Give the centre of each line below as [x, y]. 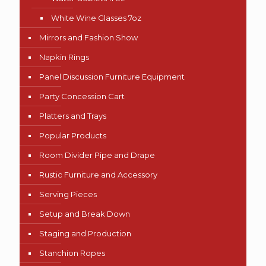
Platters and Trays [73, 115]
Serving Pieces [68, 194]
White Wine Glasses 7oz [96, 18]
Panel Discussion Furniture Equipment [112, 76]
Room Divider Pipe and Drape [97, 155]
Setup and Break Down [85, 213]
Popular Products [73, 135]
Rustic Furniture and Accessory [98, 174]
